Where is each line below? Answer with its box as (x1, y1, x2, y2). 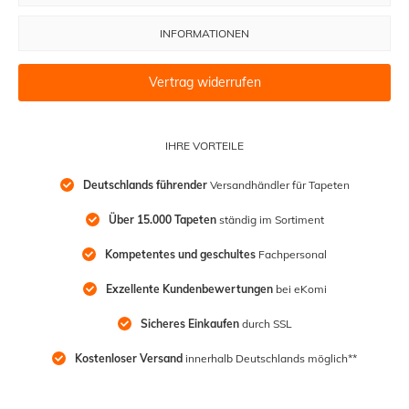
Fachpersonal (256, 246, 327, 261)
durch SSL (238, 316, 292, 330)
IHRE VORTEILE (165, 138, 244, 152)
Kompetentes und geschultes (105, 246, 256, 261)
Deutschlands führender (82, 177, 207, 192)
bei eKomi (272, 281, 327, 296)
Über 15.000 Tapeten (108, 212, 216, 226)
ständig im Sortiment (215, 212, 324, 226)
